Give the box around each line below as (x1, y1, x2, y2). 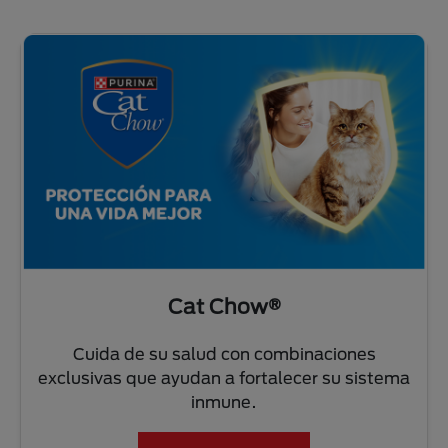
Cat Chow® (167, 293, 281, 318)
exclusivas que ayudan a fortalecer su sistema (38, 367, 410, 387)
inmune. (191, 391, 257, 411)
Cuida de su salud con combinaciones (72, 343, 376, 363)
